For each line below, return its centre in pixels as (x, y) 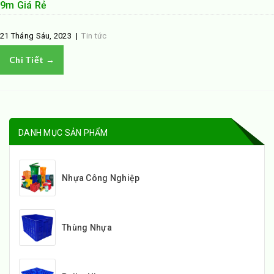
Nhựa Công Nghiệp (101, 178)
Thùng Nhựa (87, 228)
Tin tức (94, 36)
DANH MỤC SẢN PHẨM (63, 133)
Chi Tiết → (32, 60)
